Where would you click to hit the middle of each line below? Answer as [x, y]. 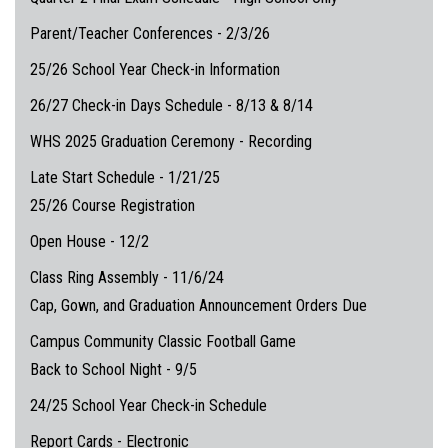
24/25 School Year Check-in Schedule [148, 405]
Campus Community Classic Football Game [163, 341]
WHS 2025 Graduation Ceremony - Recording [171, 141]
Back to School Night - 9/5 [113, 369]
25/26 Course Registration [112, 205]
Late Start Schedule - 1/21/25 [125, 177]
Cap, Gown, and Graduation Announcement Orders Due [198, 305]
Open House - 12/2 [89, 241]
